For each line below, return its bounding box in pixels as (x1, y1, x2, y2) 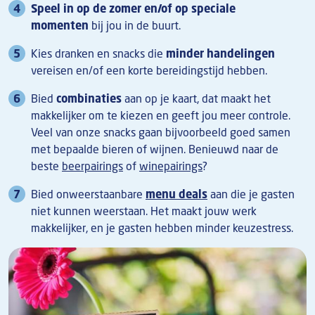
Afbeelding (8, 247, 63, 264)
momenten (31, 18, 91, 34)
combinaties (56, 91, 122, 107)
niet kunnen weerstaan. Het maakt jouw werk (31, 203, 257, 219)
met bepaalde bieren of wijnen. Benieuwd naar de (31, 141, 278, 157)
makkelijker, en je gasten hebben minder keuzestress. (31, 220, 293, 236)
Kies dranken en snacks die (31, 46, 166, 62)
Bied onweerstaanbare (31, 186, 146, 202)
